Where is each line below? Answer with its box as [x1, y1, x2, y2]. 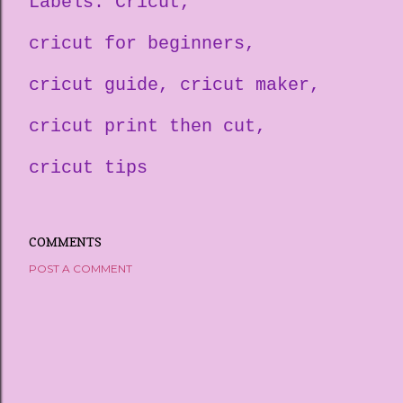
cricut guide [29, 74, 158, 95]
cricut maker [180, 74, 309, 95]
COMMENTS [29, 233, 102, 249]
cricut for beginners [29, 32, 245, 54]
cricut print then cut [29, 115, 255, 137]
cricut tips [29, 157, 148, 178]
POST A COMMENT [29, 261, 132, 275]
